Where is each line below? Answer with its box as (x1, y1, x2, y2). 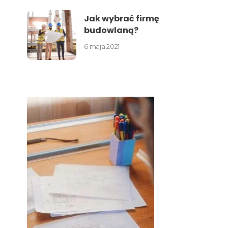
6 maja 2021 (84, 42, 120, 50)
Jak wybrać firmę (84, 12, 160, 24)
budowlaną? (84, 24, 139, 36)
